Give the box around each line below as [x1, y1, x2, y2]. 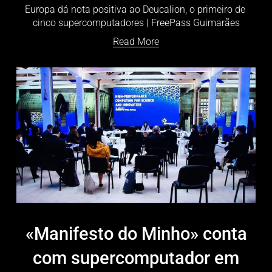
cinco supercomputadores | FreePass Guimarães [32, 17, 240, 29]
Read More [113, 36, 159, 47]
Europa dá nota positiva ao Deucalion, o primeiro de [24, 4, 245, 16]
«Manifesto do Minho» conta [25, 223, 247, 245]
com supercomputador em [33, 248, 239, 269]
